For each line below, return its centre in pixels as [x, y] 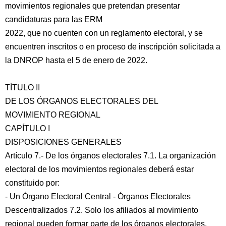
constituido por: [32, 183]
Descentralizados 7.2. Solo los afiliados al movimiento [102, 210]
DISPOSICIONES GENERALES [63, 142]
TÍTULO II [22, 88]
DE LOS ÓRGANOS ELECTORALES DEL [82, 101]
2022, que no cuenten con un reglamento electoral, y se [104, 33]
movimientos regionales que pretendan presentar [93, 6]
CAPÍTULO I [27, 128]
